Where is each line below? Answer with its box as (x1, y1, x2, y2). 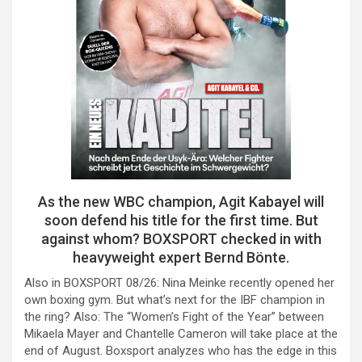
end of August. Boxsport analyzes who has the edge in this (24, 343, 337, 359)
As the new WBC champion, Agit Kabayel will (38, 193, 324, 211)
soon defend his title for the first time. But (44, 212, 318, 229)
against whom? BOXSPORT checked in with (40, 230, 322, 248)
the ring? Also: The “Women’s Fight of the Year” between (24, 309, 324, 325)
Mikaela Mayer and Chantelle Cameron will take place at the (24, 326, 338, 342)
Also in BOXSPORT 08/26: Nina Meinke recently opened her (24, 276, 335, 291)
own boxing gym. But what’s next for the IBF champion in (24, 293, 325, 308)
